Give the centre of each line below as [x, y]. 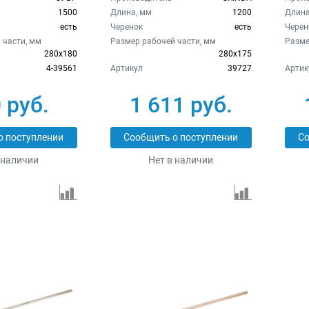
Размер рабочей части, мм [163, 41]
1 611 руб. [181, 104]
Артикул [126, 68]
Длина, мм [131, 12]
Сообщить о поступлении [181, 137]
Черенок [126, 27]
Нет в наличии [181, 160]
